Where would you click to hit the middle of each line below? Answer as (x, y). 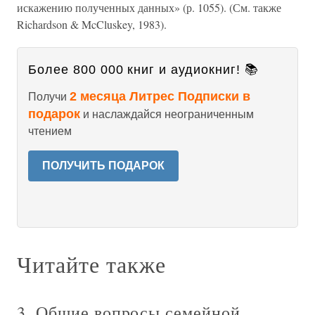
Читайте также (91, 264)
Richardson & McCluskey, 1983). (92, 24)
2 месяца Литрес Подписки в (160, 96)
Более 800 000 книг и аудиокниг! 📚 (143, 70)
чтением (50, 131)
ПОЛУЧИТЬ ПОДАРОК (103, 166)
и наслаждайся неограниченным (167, 114)
